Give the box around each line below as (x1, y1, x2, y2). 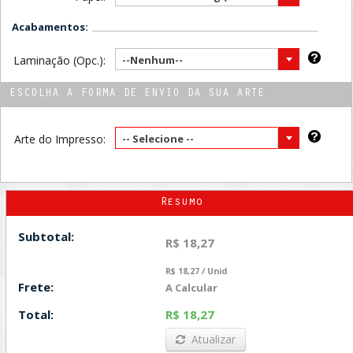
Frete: (18, 279, 54, 295)
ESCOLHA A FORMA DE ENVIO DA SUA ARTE (9, 88, 265, 101)
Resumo (160, 197, 203, 210)
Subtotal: (18, 228, 75, 244)
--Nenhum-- (121, 53, 183, 68)
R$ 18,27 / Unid (165, 265, 228, 277)
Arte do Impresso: (13, 132, 106, 147)
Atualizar (191, 331, 236, 347)
